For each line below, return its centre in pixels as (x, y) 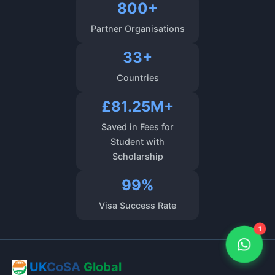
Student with (137, 141)
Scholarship (137, 156)
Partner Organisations (137, 29)
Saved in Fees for (137, 127)
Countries (137, 78)
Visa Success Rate (137, 205)
